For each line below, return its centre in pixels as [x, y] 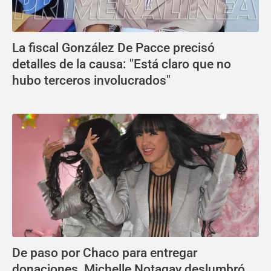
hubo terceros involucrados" [91, 81]
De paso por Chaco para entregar [105, 253]
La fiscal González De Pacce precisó [113, 48]
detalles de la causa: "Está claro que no [122, 64]
